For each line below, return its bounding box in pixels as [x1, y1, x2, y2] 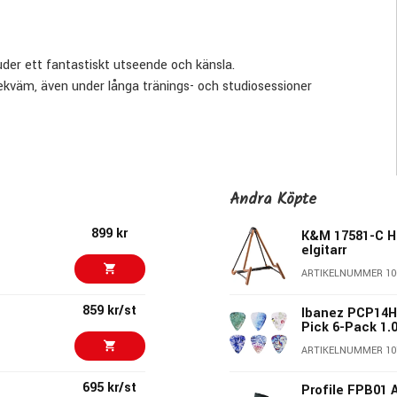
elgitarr [301, 241, 347, 261]
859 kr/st [82, 300, 137, 320]
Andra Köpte [230, 186, 316, 213]
